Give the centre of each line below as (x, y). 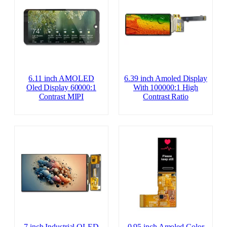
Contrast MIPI (61, 97)
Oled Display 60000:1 (61, 88)
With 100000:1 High (166, 88)
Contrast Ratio (166, 97)
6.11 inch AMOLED (61, 79)
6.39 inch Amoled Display (166, 79)
